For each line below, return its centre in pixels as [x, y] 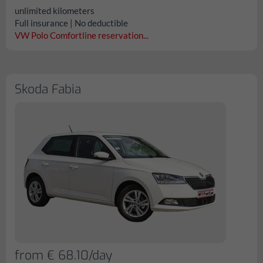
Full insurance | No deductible [71, 23]
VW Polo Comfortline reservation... [82, 35]
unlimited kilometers [55, 11]
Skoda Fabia [48, 89]
